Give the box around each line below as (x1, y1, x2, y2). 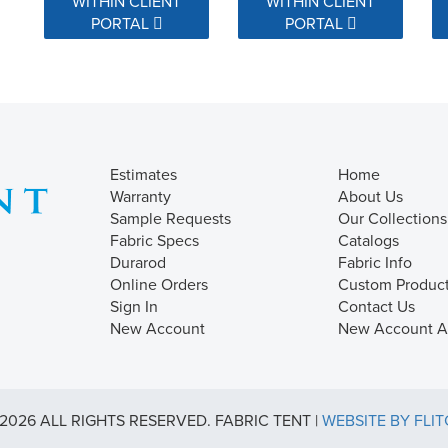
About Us (338, 184, 403, 207)
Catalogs (338, 228, 399, 251)
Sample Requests (110, 206, 231, 229)
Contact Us (338, 294, 415, 317)
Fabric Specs (110, 228, 199, 251)
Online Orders (110, 272, 208, 295)
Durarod (110, 250, 166, 273)
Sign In (110, 294, 158, 317)
